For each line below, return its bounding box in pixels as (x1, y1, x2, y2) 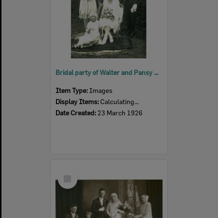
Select (60, 168, 81, 178)
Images (89, 86, 112, 94)
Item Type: (55, 86, 89, 94)
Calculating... (100, 97, 139, 106)
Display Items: (55, 97, 100, 106)
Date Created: (55, 108, 97, 117)
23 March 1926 (97, 108, 143, 117)
